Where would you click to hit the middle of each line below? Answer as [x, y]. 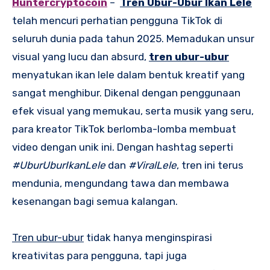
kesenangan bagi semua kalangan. [95, 202]
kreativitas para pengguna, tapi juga [99, 256]
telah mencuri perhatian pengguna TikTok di [117, 21]
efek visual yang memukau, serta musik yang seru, [133, 111]
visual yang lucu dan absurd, [80, 57]
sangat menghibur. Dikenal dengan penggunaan [126, 93]
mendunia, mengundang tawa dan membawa [121, 184]
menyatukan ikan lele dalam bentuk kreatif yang [128, 75]
